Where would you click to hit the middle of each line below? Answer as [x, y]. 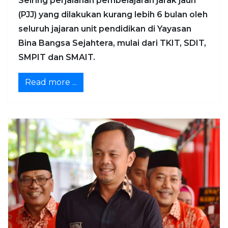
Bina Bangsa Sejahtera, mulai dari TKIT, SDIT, [112, 43]
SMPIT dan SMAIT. [57, 57]
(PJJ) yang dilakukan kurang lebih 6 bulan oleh [113, 14]
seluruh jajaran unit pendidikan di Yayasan [105, 28]
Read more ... [51, 82]
